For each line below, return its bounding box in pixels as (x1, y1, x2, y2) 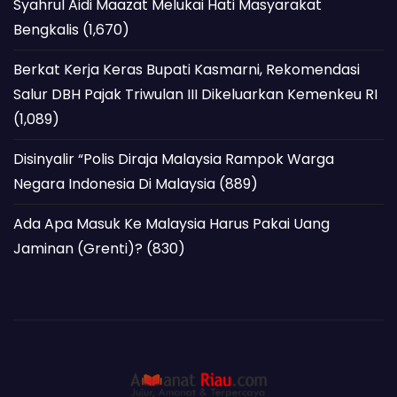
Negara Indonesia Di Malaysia (13, 173, 215, 194)
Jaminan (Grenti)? (13, 237, 143, 259)
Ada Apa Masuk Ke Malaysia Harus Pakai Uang (13, 213, 330, 234)
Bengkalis (13, 19, 79, 40)
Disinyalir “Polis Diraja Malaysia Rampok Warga (13, 148, 334, 169)
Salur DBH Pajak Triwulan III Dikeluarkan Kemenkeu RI (13, 83, 378, 105)
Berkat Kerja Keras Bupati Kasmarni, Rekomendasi (13, 58, 360, 80)
